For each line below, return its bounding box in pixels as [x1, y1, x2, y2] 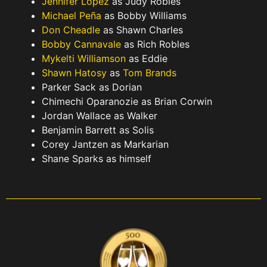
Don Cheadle [42, 24, 100, 36]
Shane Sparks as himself [42, 153, 151, 165]
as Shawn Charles [100, 24, 183, 36]
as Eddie [126, 52, 167, 65]
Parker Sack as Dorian [42, 81, 142, 94]
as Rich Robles [121, 38, 190, 51]
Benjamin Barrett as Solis [42, 124, 154, 136]
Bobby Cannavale [42, 38, 121, 51]
